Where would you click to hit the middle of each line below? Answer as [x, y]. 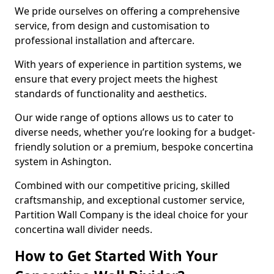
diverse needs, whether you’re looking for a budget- [135, 132]
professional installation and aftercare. [106, 40]
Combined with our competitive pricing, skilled [122, 185]
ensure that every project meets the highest [116, 79]
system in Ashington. [64, 161]
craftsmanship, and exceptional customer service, [130, 200]
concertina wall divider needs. [83, 229]
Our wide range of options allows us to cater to [124, 117]
